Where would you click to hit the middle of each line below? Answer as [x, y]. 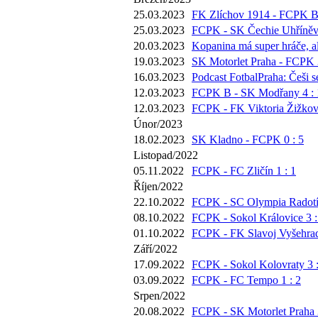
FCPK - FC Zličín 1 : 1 [244, 171]
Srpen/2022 [159, 296]
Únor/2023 [158, 124]
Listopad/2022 [166, 155]
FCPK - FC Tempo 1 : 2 [246, 280]
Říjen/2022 [158, 186]
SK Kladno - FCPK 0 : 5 [248, 139]
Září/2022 [155, 249]
